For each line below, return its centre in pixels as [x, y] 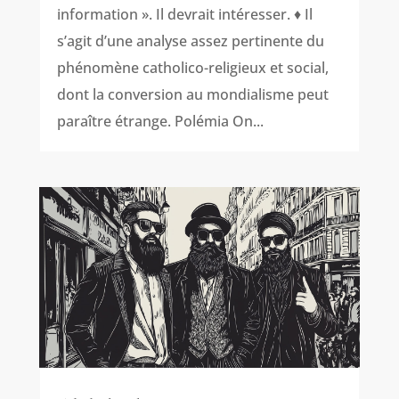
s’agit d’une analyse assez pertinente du [190, 41]
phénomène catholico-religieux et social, [192, 67]
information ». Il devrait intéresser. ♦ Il [184, 14]
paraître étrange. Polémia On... [160, 121]
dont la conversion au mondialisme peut [192, 94]
